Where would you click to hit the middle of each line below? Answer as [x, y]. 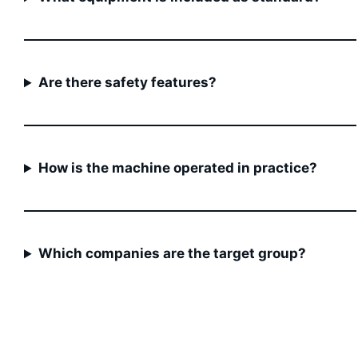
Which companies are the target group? [173, 254]
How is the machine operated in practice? [178, 168]
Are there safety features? [128, 83]
